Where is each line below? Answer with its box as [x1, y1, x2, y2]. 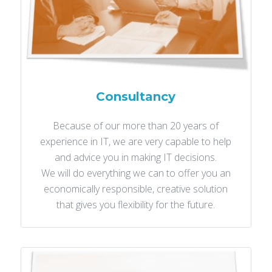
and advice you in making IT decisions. [55, 151, 217, 165]
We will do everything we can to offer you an [41, 166, 231, 180]
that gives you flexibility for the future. [56, 198, 216, 212]
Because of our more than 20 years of [53, 119, 219, 133]
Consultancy [96, 89, 176, 104]
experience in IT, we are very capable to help [40, 135, 232, 149]
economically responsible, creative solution [44, 182, 228, 196]
